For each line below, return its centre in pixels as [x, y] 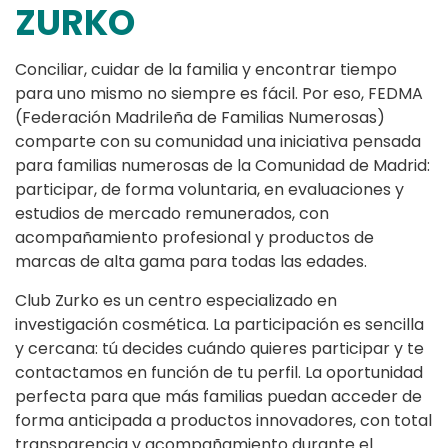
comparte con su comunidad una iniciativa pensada [218, 142]
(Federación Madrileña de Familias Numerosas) [200, 118]
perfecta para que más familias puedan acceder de [218, 397]
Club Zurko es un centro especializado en [176, 301]
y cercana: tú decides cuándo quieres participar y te [219, 349]
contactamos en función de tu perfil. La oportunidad [219, 373]
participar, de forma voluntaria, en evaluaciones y [209, 190]
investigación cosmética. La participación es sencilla [219, 325]
